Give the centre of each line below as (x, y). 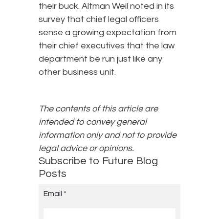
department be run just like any (100, 59)
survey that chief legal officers (99, 20)
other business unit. (77, 72)
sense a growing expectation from (108, 33)
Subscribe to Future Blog (98, 161)
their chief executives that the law (107, 46)
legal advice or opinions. (86, 149)
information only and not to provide (108, 135)
